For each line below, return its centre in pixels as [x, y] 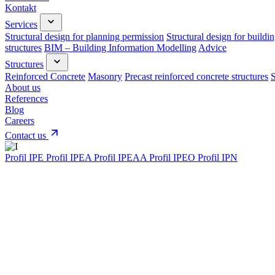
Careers [20, 121]
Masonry [105, 76]
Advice [212, 48]
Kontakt [21, 8]
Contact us [27, 135]
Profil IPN [218, 157]
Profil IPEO [173, 157]
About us [23, 87]
